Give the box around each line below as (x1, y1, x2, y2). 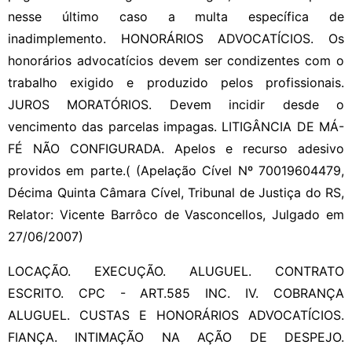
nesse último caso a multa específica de (8, 8, 344, 24)
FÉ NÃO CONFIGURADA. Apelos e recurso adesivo (8, 140, 344, 156)
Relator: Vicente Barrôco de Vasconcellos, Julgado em (8, 206, 344, 222)
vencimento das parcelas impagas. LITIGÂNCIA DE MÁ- (8, 118, 344, 134)
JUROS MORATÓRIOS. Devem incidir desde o (8, 96, 344, 112)
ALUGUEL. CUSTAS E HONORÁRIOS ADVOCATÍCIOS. (8, 306, 344, 323)
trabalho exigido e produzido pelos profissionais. (8, 74, 344, 90)
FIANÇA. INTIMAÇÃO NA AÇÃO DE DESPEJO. (8, 328, 344, 345)
